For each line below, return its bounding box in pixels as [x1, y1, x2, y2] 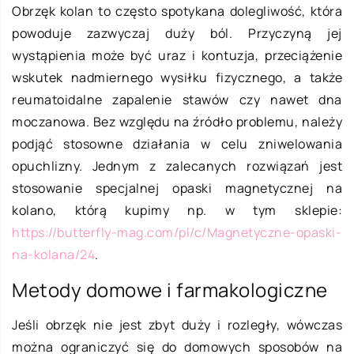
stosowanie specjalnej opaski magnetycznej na [12, 179, 342, 198]
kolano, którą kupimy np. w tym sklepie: [12, 201, 342, 220]
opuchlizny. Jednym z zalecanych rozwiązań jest [12, 157, 342, 175]
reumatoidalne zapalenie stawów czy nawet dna [12, 91, 342, 109]
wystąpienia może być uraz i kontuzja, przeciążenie [12, 47, 342, 65]
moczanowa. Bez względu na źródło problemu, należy [12, 113, 342, 131]
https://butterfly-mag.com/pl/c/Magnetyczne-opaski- [12, 224, 341, 242]
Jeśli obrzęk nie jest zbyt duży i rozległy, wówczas [12, 316, 342, 334]
